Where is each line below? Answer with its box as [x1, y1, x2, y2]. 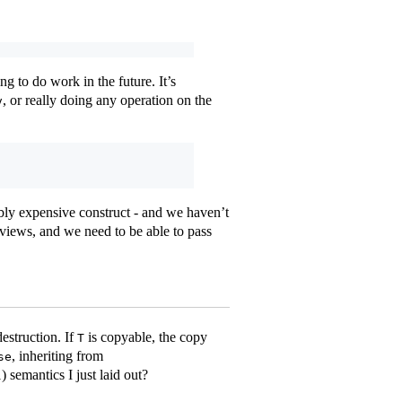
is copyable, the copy [84, 328, 207, 345]
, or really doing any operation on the [3, 92, 212, 109]
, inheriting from [12, 347, 103, 363]
